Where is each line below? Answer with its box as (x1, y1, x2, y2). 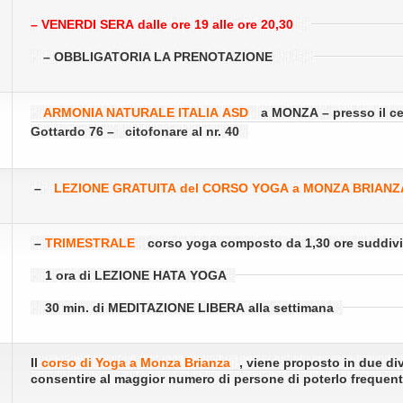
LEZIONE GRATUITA (54, 181, 176, 195)
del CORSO (180, 181, 252, 195)
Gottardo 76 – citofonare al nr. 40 (31, 124, 239, 139)
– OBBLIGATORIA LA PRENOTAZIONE (43, 49, 298, 64)
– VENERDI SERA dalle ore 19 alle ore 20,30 (31, 17, 293, 31)
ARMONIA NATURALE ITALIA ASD (43, 105, 248, 120)
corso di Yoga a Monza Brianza (41, 355, 230, 370)
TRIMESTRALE (45, 236, 135, 250)
